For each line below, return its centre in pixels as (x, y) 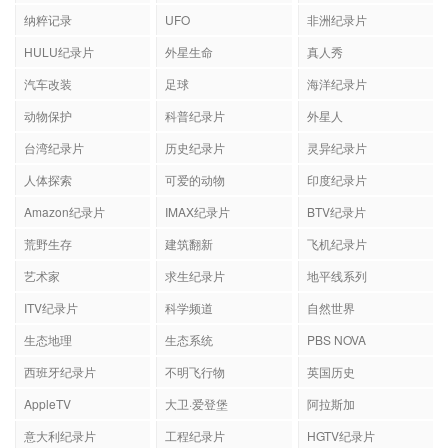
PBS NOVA (336, 368)
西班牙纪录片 (60, 400)
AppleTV (47, 432)
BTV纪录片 (336, 240)
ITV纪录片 (51, 336)
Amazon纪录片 (64, 240)
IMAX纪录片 (198, 240)
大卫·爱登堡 (197, 432)
